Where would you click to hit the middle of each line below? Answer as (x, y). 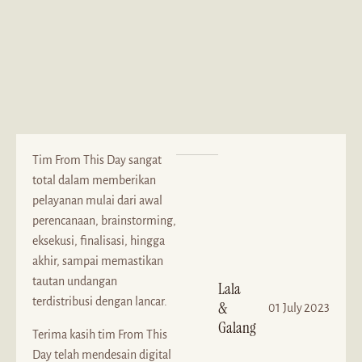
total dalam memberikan (94, 180)
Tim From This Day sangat (97, 160)
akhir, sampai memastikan (98, 261)
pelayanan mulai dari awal (97, 200)
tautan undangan (75, 281)
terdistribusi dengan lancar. (100, 301)
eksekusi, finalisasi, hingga (99, 241)
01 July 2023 (299, 308)
